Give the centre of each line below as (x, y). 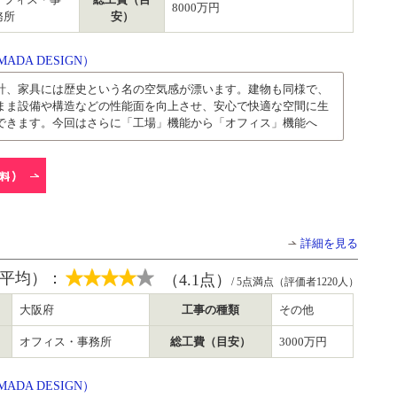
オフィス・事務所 (66, 342)
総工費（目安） (210, 342)
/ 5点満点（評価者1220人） (295, 282)
